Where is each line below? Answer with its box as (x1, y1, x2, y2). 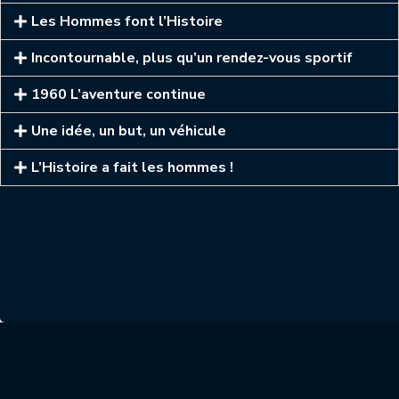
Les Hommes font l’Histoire (31, 12, 224, 32)
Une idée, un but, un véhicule (31, 121, 227, 142)
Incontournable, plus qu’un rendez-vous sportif (31, 48, 354, 69)
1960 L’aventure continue (31, 85, 207, 105)
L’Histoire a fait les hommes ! (31, 158, 234, 178)
